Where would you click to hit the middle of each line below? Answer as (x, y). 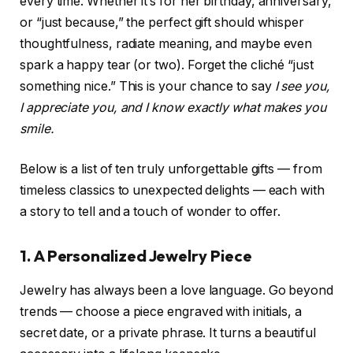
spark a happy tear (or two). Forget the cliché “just (167, 65)
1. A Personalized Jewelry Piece (136, 256)
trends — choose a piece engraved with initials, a (161, 312)
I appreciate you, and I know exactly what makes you (173, 107)
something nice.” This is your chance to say (147, 86)
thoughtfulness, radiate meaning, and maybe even (166, 43)
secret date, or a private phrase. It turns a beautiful (168, 333)
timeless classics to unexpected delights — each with (172, 191)
